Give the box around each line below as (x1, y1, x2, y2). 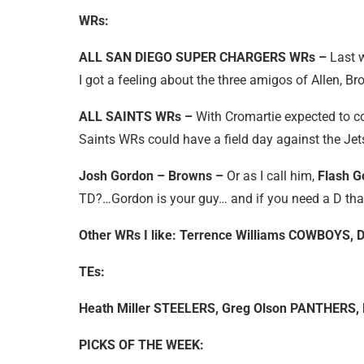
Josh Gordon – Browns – (79, 167, 223, 184)
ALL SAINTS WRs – (79, 108, 196, 124)
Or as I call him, (223, 167, 318, 184)
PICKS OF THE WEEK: (79, 336, 204, 353)
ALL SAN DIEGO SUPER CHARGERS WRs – (79, 49, 330, 65)
